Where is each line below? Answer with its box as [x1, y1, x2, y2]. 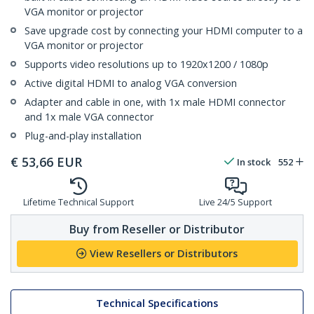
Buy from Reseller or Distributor [69, 221, 245, 237]
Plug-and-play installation [25, 129, 142, 143]
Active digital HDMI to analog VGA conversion [25, 76, 237, 90]
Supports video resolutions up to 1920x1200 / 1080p [25, 57, 268, 71]
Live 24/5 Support [199, 196, 272, 209]
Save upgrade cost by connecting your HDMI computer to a [25, 24, 303, 38]
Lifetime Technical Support [23, 196, 134, 209]
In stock [237, 156, 271, 169]
